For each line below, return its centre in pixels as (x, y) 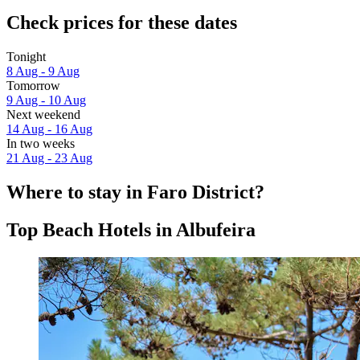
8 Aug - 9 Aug (43, 71)
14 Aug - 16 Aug (49, 129)
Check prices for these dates (122, 22)
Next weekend (43, 114)
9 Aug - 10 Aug (46, 100)
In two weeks (41, 143)
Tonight (26, 56)
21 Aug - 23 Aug (49, 157)
